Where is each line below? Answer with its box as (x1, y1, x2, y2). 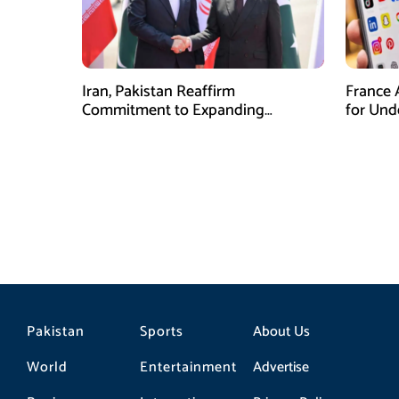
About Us (252, 319, 310, 344)
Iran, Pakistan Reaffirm (82, 78, 235, 105)
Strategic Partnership (82, 116, 224, 142)
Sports (139, 319, 183, 344)
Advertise (252, 354, 309, 379)
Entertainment (139, 354, 237, 379)
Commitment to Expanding (82, 97, 265, 124)
